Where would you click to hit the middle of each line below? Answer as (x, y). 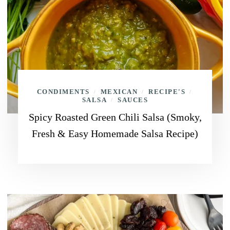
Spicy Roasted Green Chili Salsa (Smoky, (115, 117)
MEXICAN (119, 92)
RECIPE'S (167, 92)
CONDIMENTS (63, 92)
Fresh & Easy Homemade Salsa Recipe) (115, 133)
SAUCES (133, 100)
